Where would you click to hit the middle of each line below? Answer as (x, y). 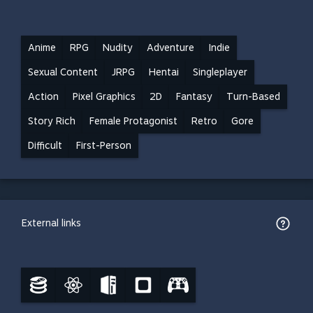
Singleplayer (220, 72)
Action (43, 96)
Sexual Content (63, 72)
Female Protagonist (133, 121)
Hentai (164, 72)
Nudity (118, 48)
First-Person (104, 145)
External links (51, 223)
